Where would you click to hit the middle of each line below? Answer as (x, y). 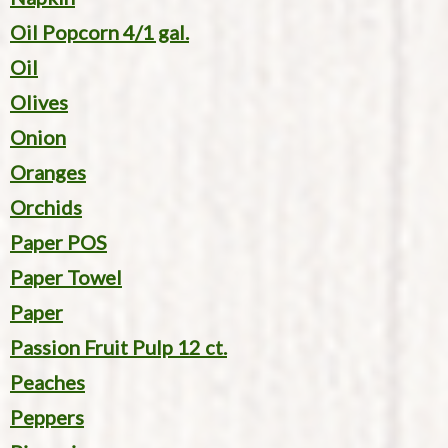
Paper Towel (66, 277)
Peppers (47, 417)
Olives (39, 102)
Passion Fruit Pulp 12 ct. (118, 347)
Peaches (47, 382)
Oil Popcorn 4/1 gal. (99, 32)
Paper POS (58, 242)
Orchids (46, 207)
